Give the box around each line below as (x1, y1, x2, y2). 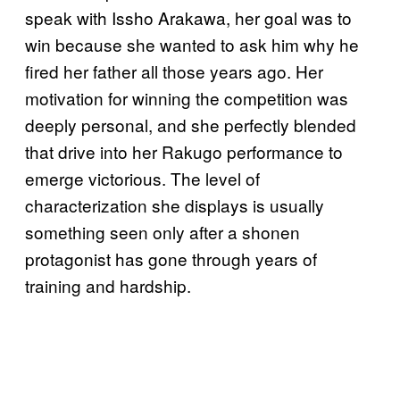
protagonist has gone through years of (25, 246, 317, 271)
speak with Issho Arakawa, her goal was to (25, 4, 352, 29)
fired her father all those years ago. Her (25, 58, 323, 83)
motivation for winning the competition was (25, 85, 348, 110)
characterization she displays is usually (25, 192, 324, 217)
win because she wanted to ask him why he (25, 31, 359, 56)
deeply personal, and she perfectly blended (25, 112, 356, 137)
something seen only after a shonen (25, 219, 300, 244)
